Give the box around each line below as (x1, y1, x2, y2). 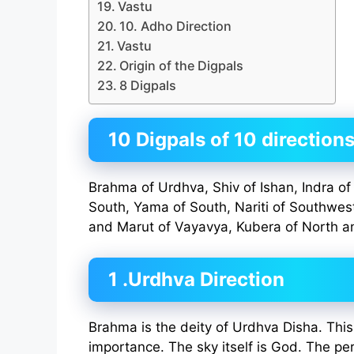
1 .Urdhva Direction (108, 267, 284, 291)
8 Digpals (119, 77, 177, 94)
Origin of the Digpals (119, 58, 244, 74)
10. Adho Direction (119, 18, 232, 35)
